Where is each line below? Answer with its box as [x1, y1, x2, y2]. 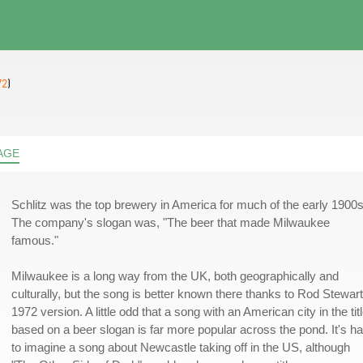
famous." [11, 233, 58, 247]
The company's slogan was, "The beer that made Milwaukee [11, 216, 330, 229]
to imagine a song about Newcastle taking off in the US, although [11, 340, 350, 354]
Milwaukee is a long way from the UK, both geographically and [11, 269, 339, 283]
